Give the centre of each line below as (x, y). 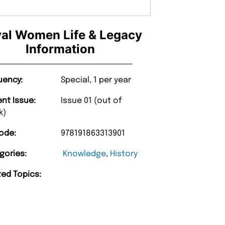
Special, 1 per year (96, 80)
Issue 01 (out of (91, 100)
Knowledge (85, 154)
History (124, 154)
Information (61, 49)
